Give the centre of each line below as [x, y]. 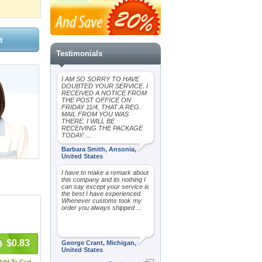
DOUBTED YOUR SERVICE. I [105, 86]
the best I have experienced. [102, 194]
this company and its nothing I [104, 180]
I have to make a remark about [105, 173]
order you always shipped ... [101, 208]
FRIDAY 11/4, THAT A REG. [101, 107]
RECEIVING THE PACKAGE [102, 128]
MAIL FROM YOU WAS [95, 114]
